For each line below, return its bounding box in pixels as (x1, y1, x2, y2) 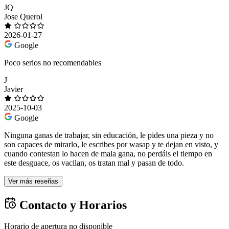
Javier (4, 84, 23, 94)
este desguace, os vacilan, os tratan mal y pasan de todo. (4, 158, 184, 167)
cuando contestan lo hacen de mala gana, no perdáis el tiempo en (4, 149, 212, 158)
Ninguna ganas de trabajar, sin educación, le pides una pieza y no (4, 130, 214, 140)
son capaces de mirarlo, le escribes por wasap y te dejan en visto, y (4, 140, 218, 149)
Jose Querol (4, 12, 42, 21)
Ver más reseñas (8, 177, 58, 185)
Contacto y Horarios (16, 198, 127, 212)
